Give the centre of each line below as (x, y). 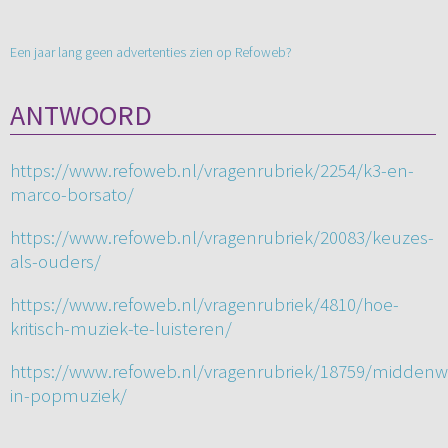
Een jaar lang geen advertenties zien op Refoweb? (150, 52)
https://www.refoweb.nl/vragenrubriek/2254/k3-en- (211, 170)
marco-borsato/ (71, 194)
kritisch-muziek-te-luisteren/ (120, 328)
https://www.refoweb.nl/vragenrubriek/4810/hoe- (204, 304)
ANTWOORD (80, 115)
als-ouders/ (55, 261)
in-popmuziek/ (68, 395)
